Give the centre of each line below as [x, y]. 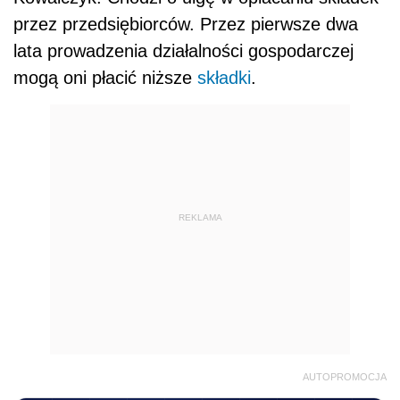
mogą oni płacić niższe [105, 77]
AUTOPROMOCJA [345, 376]
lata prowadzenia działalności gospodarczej [183, 50]
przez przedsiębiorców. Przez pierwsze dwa [186, 24]
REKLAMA [200, 218]
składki [224, 77]
